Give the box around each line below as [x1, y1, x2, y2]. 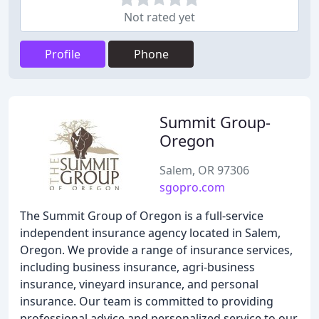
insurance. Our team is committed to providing [20, 293, 273, 309]
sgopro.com [159, 179, 225, 195]
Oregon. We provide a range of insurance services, [20, 242, 293, 258]
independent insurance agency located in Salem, [20, 225, 281, 241]
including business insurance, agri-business [20, 259, 255, 275]
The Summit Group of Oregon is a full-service [20, 208, 263, 224]
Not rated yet [124, 9, 195, 25]
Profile [45, 46, 80, 62]
